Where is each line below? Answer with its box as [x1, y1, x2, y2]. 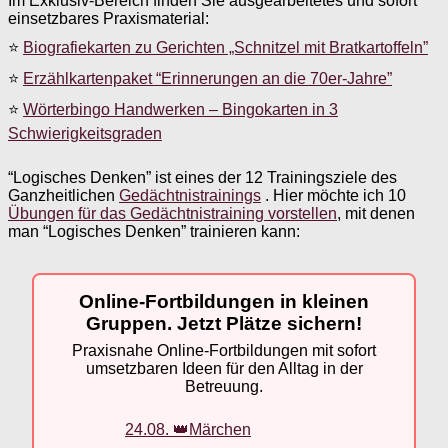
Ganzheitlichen [8, 186, 119, 204]
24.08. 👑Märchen [125, 420, 251, 438]
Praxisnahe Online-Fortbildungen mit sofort [72, 342, 376, 360]
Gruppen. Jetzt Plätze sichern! [86, 312, 362, 334]
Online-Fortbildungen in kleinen [79, 290, 369, 312]
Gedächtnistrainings [119, 186, 261, 204]
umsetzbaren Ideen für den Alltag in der [85, 360, 363, 378]
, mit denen [337, 204, 415, 222]
